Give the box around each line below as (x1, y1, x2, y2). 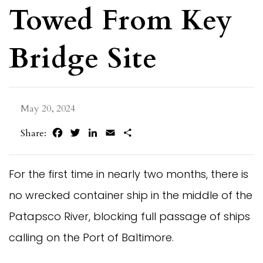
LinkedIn (99, 126, 137, 139)
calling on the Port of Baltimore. (9, 230, 174, 245)
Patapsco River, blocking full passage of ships (9, 209, 250, 224)
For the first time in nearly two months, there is (9, 167, 248, 182)
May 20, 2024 (21, 102, 75, 116)
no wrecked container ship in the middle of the (9, 188, 252, 203)
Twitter (82, 126, 113, 139)
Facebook (64, 126, 103, 139)
